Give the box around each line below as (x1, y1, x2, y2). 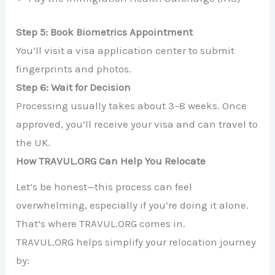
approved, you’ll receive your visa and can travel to (16, 118, 258, 131)
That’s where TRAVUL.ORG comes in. (16, 217, 186, 230)
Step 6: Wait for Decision (16, 81, 131, 94)
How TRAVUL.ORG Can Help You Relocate (16, 155, 206, 168)
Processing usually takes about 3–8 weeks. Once (16, 99, 247, 112)
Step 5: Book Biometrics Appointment (16, 26, 193, 39)
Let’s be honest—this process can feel (16, 180, 193, 193)
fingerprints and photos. (16, 63, 132, 76)
